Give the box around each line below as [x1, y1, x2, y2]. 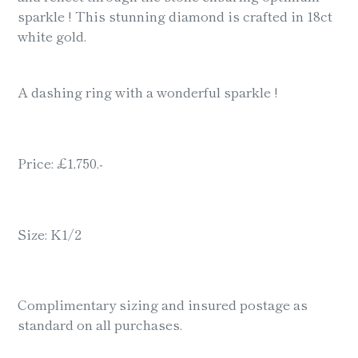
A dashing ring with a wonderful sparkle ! [18, 81, 278, 101]
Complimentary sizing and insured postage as [18, 294, 308, 315]
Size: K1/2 [18, 223, 82, 244]
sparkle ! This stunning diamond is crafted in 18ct [18, 6, 332, 26]
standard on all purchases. [18, 314, 182, 335]
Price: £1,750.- [18, 152, 103, 173]
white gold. [18, 26, 89, 46]
